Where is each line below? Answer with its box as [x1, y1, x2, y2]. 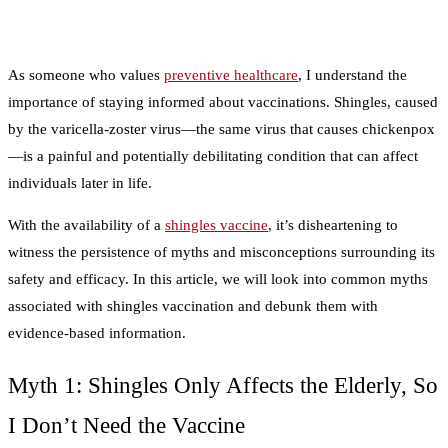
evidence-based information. [8, 325, 186, 342]
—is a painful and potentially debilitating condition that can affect [8, 148, 418, 165]
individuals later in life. [8, 175, 156, 192]
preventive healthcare [164, 67, 298, 84]
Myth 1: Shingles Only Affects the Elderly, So [8, 372, 438, 398]
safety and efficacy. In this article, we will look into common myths [8, 271, 428, 288]
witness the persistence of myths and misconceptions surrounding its [8, 244, 435, 261]
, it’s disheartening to [268, 217, 398, 234]
